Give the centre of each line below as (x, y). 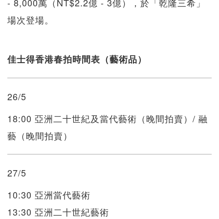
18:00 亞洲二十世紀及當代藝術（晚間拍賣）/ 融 (108, 118)
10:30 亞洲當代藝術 (49, 195)
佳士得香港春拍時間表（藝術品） (77, 59)
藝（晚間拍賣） (40, 135)
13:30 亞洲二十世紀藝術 (58, 212)
